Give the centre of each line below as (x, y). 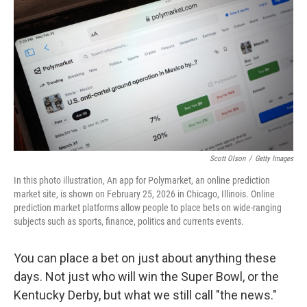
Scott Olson (228, 159)
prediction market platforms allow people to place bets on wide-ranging (148, 208)
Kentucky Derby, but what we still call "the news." (145, 295)
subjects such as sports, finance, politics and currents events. (129, 221)
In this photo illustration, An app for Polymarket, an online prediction (142, 180)
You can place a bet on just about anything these (145, 258)
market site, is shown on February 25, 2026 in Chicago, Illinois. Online (144, 194)
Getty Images (274, 159)
